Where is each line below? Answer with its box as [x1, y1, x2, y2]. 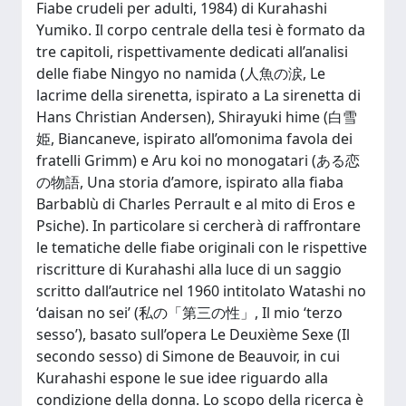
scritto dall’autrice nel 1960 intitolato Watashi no [36, 281, 366, 301]
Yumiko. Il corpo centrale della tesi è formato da [36, 20, 365, 40]
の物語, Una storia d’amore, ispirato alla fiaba [36, 172, 343, 192]
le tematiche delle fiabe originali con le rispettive [36, 237, 367, 257]
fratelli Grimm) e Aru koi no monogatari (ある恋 [36, 150, 360, 170]
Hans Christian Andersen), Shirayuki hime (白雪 [36, 107, 357, 127]
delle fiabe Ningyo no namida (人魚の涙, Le [36, 63, 325, 83]
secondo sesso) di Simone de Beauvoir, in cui [36, 346, 340, 366]
